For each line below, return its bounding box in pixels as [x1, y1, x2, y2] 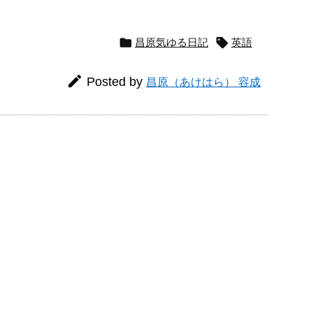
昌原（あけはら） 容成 [146, 75, 261, 89]
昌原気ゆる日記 [135, 36, 208, 49]
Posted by [87, 74, 146, 89]
